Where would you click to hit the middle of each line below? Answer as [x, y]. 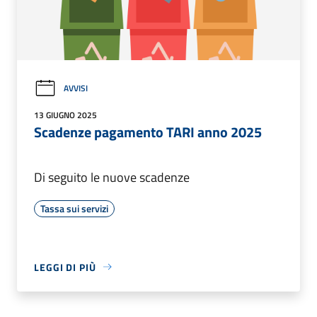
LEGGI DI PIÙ [65, 267]
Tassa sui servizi [74, 208]
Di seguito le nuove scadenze [112, 177]
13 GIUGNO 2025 [65, 115]
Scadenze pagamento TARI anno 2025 [148, 132]
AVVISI [76, 88]
